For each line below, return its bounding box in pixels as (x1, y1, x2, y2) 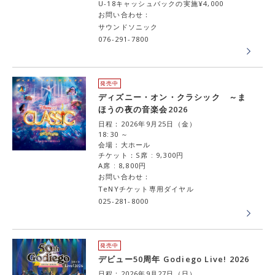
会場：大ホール (98, 140, 151, 149)
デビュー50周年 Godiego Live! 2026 (98, 254, 250, 265)
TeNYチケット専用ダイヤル (98, 184, 194, 193)
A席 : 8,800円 (98, 161, 147, 170)
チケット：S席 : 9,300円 (98, 150, 184, 160)
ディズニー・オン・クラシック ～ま (98, 91, 247, 103)
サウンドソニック (98, 22, 158, 31)
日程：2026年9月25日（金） (98, 119, 197, 128)
